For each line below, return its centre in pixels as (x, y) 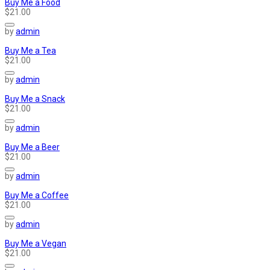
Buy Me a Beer (32, 147)
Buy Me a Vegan (36, 244)
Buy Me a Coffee (37, 196)
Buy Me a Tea (30, 51)
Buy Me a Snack (35, 99)
